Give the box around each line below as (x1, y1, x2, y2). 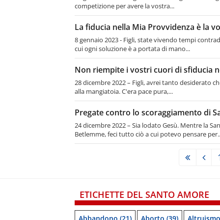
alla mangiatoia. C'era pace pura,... (75, 87, 173, 96)
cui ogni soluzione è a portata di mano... (75, 44, 190, 53)
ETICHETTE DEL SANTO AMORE (80, 189, 209, 200)
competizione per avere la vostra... (75, 1, 174, 10)
